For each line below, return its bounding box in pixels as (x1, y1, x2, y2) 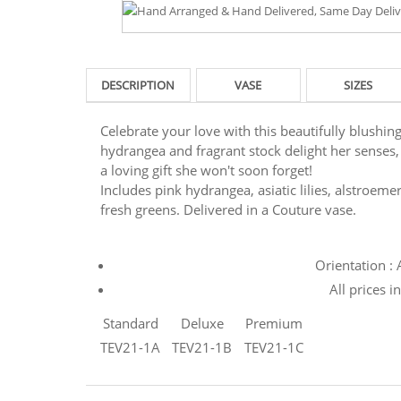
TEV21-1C (243, 337, 303, 356)
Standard (102, 313, 158, 332)
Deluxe (180, 313, 224, 332)
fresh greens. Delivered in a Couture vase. (100, 200, 357, 218)
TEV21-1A (100, 337, 161, 356)
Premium (244, 313, 303, 332)
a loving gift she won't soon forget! (100, 160, 313, 179)
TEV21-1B (172, 337, 233, 356)
